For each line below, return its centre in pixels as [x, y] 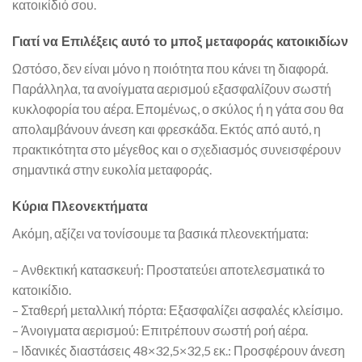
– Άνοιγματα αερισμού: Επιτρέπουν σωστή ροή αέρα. [160, 330]
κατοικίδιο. [42, 290]
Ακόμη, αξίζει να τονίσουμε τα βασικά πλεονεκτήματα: [160, 233]
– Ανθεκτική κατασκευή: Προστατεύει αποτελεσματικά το [168, 270]
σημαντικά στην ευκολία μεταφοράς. [112, 169]
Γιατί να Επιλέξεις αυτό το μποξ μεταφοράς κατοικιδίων [180, 41]
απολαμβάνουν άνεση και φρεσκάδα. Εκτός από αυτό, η [166, 128]
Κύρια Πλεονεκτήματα [80, 206]
